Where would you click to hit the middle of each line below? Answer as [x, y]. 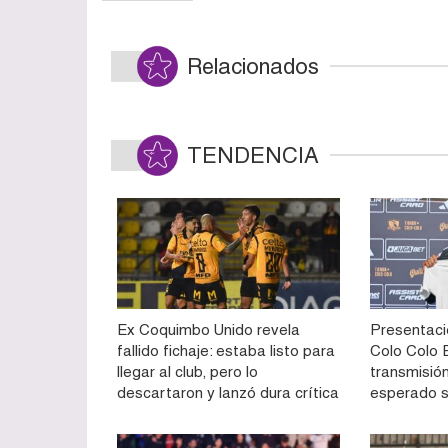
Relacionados [253, 67]
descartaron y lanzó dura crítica [228, 392]
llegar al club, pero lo [187, 371]
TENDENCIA [253, 156]
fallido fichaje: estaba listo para [226, 350]
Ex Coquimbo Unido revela [208, 329]
